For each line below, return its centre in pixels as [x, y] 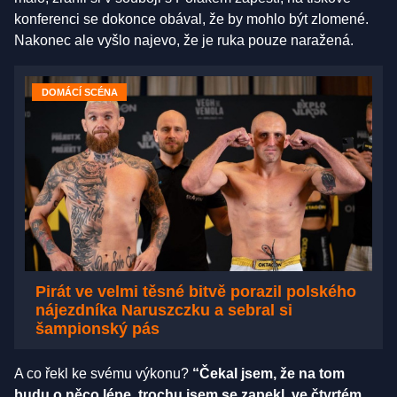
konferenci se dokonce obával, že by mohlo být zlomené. [191, 19]
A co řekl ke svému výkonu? [103, 373]
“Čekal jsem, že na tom [269, 373]
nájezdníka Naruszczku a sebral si [164, 310]
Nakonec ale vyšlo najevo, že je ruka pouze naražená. [184, 41]
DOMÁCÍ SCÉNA [79, 93]
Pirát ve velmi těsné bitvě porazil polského [196, 291]
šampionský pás [97, 328]
